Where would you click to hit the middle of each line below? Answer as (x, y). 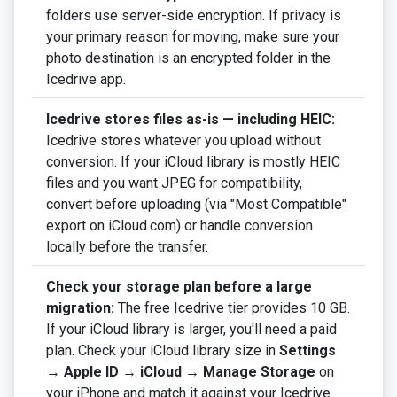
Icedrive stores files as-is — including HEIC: (191, 120)
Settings (307, 351)
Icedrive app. (86, 80)
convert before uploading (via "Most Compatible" (196, 205)
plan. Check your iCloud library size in (163, 351)
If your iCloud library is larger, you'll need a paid (191, 330)
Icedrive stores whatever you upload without (183, 141)
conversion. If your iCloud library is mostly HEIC (193, 162)
